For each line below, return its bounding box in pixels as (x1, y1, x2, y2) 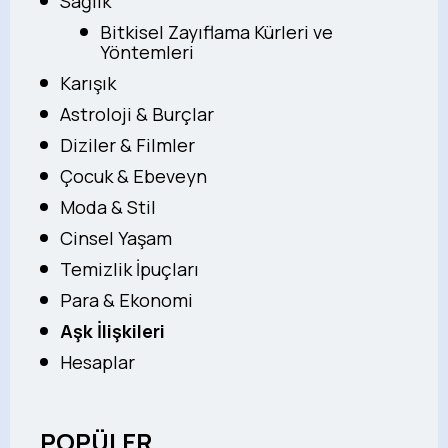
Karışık (60, 71, 116, 96)
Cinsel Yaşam (60, 226, 172, 251)
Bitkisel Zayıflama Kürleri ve (100, 20, 333, 45)
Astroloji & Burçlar (60, 102, 214, 127)
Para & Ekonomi (60, 288, 193, 313)
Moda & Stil (60, 195, 156, 220)
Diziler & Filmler (60, 133, 195, 158)
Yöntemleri (100, 40, 194, 65)
